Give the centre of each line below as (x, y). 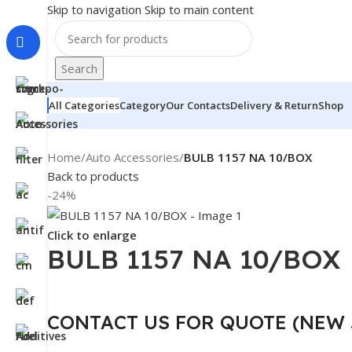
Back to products (93, 176)
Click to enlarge (92, 235)
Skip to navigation (96, 9)
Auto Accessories (132, 157)
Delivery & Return (274, 105)
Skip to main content (199, 9)
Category (143, 105)
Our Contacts (198, 105)
